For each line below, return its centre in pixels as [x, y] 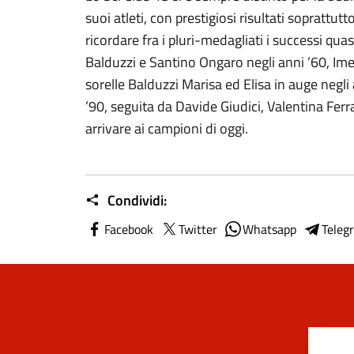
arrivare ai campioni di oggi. [167, 128]
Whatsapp [269, 229]
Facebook [129, 229]
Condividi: [136, 200]
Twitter [198, 229]
